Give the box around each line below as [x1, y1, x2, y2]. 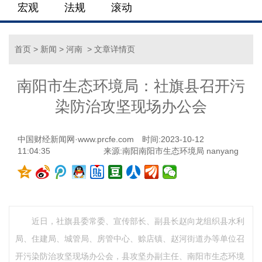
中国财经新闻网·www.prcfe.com [18, 135, 134, 144]
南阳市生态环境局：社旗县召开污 [17, 77, 245, 95]
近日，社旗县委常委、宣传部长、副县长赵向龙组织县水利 [32, 216, 244, 226]
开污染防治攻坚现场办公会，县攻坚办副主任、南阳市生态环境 [15, 251, 244, 261]
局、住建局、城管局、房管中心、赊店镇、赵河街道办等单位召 [15, 234, 244, 243]
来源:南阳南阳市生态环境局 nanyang [104, 146, 239, 156]
